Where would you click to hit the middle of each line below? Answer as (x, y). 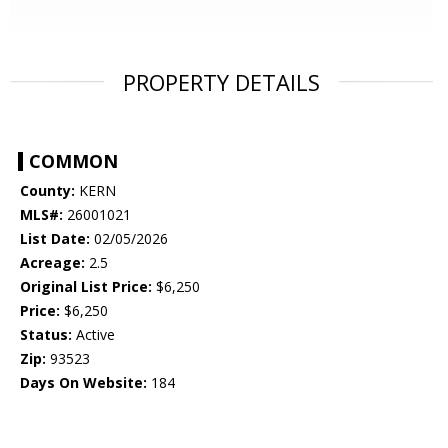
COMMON (73, 161)
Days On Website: (83, 383)
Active (93, 335)
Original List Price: (86, 287)
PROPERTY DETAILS (221, 82)
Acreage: (52, 263)
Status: (46, 335)
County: (47, 191)
